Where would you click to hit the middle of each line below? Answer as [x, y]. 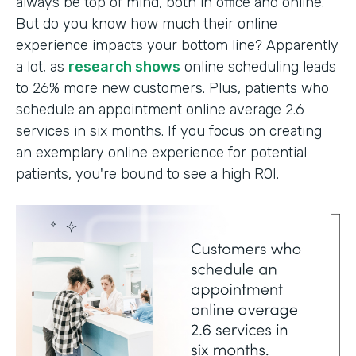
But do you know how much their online [147, 23]
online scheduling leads [258, 66]
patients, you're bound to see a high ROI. [147, 174]
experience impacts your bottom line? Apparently [177, 45]
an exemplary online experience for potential [161, 152]
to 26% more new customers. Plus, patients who [172, 88]
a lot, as [42, 66]
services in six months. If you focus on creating [169, 131]
